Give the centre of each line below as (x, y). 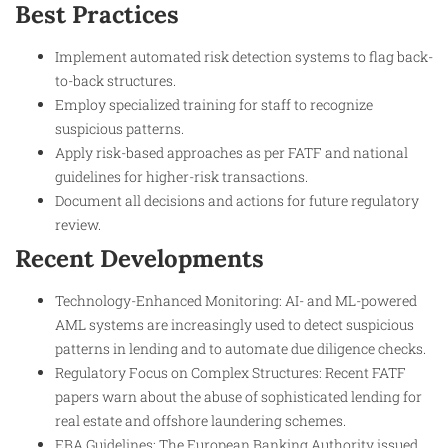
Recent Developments (139, 259)
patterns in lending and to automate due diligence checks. (240, 349)
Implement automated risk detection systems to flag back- (244, 57)
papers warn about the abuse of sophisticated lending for (238, 397)
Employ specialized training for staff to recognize (214, 105)
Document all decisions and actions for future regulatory (237, 201)
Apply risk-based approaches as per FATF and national (231, 153)
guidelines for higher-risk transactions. (181, 177)
